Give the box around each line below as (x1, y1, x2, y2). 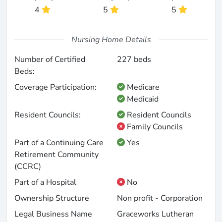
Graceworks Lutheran (117, 209, 194, 220)
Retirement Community (14, 149, 99, 161)
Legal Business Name (14, 209, 92, 220)
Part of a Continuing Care (14, 137, 104, 149)
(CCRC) (14, 161, 41, 172)
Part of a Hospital (14, 177, 76, 188)
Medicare (125, 82, 160, 93)
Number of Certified (14, 54, 85, 65)
